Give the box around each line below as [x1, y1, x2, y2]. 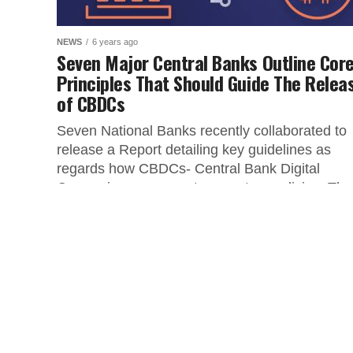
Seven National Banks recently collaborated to [57, 123, 347, 139]
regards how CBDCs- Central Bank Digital [57, 161, 320, 176]
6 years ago [92, 37, 138, 46]
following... [57, 199, 124, 214]
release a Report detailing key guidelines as [57, 142, 331, 158]
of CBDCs [57, 89, 125, 117]
